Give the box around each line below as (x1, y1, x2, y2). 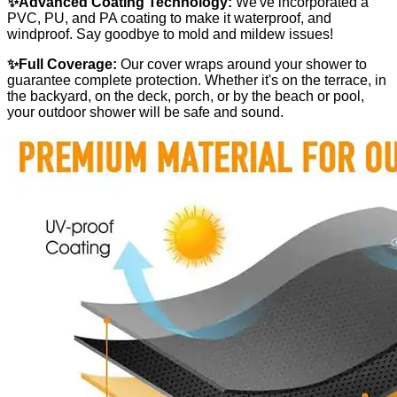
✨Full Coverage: (7, 56, 117, 72)
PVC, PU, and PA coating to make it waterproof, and (7, 10, 331, 26)
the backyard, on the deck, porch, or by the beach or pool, (7, 88, 364, 104)
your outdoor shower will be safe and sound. (7, 104, 284, 120)
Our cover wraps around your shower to (117, 56, 367, 72)
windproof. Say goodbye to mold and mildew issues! (7, 26, 333, 42)
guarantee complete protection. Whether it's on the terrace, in (7, 72, 386, 88)
